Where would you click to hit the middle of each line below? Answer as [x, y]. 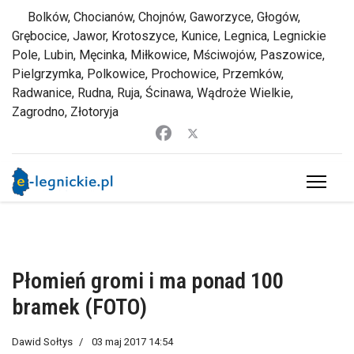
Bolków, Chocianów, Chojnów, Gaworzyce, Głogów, [156, 17]
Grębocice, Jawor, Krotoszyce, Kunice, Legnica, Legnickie [169, 36]
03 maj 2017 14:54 [132, 342]
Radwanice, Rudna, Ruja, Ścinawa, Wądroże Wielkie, [153, 93]
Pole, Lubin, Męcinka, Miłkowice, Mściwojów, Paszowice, [168, 55]
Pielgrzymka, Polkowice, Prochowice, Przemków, [148, 74]
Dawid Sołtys [42, 342]
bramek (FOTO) [79, 307]
